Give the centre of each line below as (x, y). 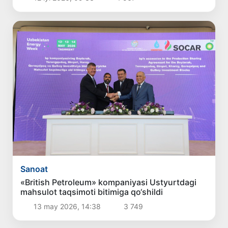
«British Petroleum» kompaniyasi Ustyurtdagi (109, 182)
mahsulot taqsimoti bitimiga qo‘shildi (92, 192)
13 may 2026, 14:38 (67, 206)
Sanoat (34, 169)
